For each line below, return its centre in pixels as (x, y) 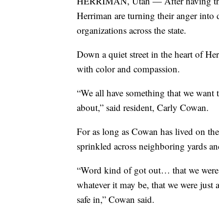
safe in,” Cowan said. (116, 199)
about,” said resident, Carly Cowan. (143, 107)
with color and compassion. (128, 68)
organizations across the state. (131, 30)
